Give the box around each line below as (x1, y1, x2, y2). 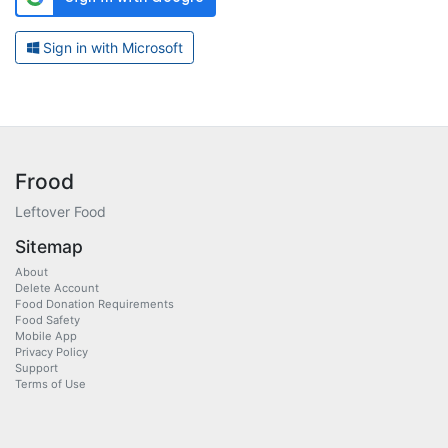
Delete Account (15, 281, 99, 295)
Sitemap (15, 236, 83, 257)
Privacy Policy (15, 345, 88, 359)
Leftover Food (15, 203, 106, 220)
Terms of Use (15, 377, 86, 391)
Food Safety (15, 313, 80, 327)
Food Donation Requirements (15, 297, 174, 311)
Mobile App (15, 329, 77, 343)
